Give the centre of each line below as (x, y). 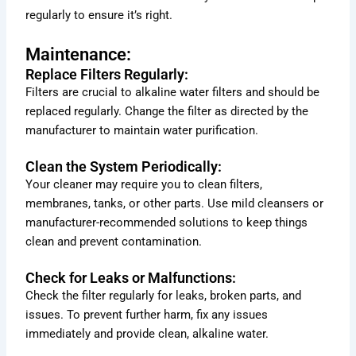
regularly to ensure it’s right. (99, 15)
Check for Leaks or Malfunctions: (131, 278)
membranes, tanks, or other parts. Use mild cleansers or (175, 203)
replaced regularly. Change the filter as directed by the (167, 111)
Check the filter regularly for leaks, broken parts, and (164, 296)
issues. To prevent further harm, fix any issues (147, 315)
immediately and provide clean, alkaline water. (147, 334)
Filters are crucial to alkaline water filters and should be (173, 92)
